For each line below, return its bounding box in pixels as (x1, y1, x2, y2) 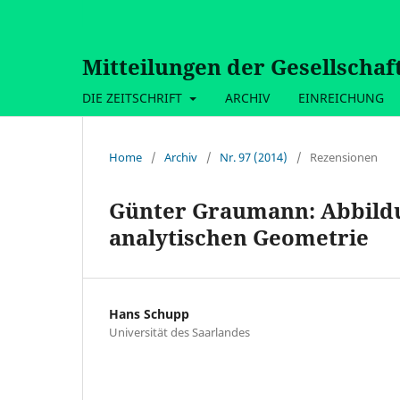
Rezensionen (310, 148, 378, 165)
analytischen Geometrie (109, 221, 369, 252)
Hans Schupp (109, 304, 189, 322)
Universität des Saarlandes (109, 323, 250, 340)
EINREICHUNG (297, 88, 384, 106)
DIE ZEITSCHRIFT (82, 88, 186, 106)
